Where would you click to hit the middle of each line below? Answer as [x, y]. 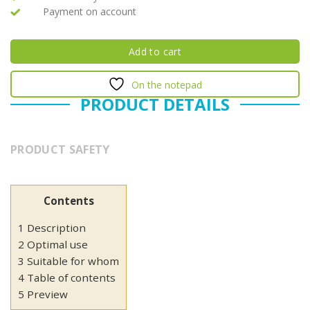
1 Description [52, 227]
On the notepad [167, 84]
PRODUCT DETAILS [155, 104]
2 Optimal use [53, 244]
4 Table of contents [67, 277]
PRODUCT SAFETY [60, 149]
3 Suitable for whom [69, 261]
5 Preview [43, 294]
